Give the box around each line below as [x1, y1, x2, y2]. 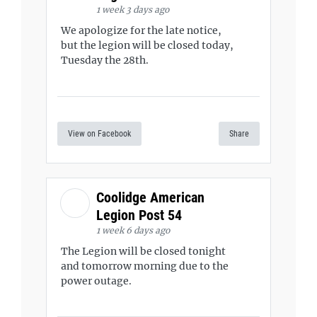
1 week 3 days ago [96, 4, 169, 15]
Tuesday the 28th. [61, 54, 149, 67]
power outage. [61, 274, 132, 287]
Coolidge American [96, 188, 204, 206]
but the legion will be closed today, [61, 39, 234, 52]
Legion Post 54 [96, 206, 185, 224]
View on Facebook [68, 128, 131, 139]
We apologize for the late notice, [61, 24, 221, 37]
